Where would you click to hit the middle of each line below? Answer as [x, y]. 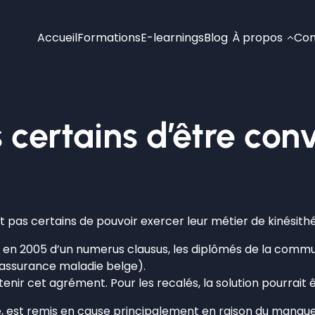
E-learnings [172, 37]
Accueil [57, 37]
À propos [257, 37]
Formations [109, 37]
